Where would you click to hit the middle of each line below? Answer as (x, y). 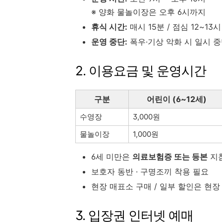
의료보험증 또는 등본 (170, 156)
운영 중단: (109, 41)
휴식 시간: (109, 27)
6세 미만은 (112, 156)
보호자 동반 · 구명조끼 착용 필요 (150, 171)
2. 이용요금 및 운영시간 (141, 70)
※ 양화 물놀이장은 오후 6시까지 (148, 12)
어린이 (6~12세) (176, 99)
